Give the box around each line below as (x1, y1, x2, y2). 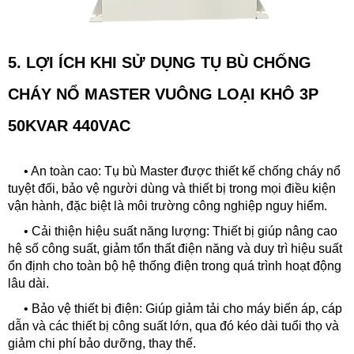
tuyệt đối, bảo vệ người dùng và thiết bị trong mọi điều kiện (8, 182, 336, 195)
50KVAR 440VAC (8, 117, 130, 134)
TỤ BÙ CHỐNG (201, 54, 311, 71)
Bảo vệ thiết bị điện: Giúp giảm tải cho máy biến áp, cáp (32, 302, 342, 315)
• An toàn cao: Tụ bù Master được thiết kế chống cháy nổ (8, 164, 341, 178)
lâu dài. (8, 277, 49, 290)
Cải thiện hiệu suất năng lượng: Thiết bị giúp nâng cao (32, 224, 337, 238)
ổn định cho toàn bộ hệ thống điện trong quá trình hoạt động (8, 259, 341, 273)
